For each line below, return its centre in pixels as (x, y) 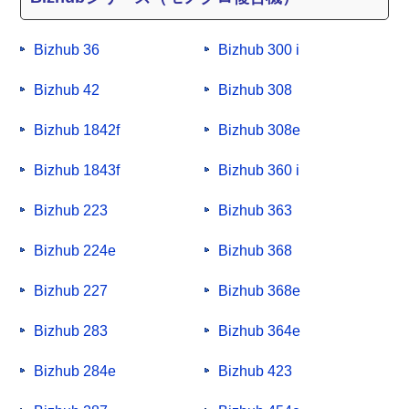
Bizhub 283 (71, 331)
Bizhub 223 (71, 211)
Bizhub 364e (259, 331)
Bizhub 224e (75, 251)
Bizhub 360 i (259, 171)
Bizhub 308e (259, 131)
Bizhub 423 (255, 372)
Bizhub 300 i (259, 50)
